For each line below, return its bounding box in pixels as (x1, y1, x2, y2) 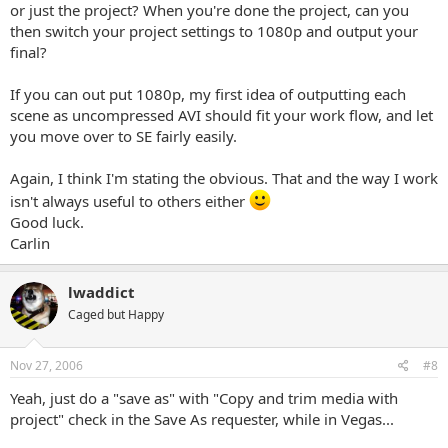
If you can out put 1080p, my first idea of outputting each (10, 83, 406, 104)
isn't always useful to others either (10, 190, 249, 211)
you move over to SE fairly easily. (10, 125, 237, 146)
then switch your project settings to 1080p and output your (10, 20, 418, 41)
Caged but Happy (68, 305, 164, 323)
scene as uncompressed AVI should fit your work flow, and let (10, 104, 433, 125)
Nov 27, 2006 (10, 357, 83, 374)
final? (10, 41, 47, 62)
